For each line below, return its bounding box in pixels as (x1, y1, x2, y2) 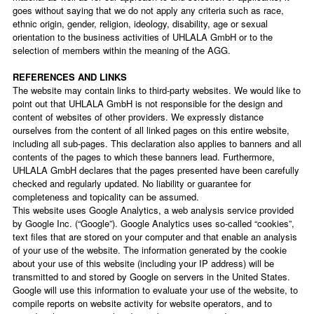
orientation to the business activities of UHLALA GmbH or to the (13, 30, 273, 43)
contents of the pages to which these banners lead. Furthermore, (13, 150, 275, 163)
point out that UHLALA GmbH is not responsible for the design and (13, 97, 282, 110)
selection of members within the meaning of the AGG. (13, 43, 231, 57)
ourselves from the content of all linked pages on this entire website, (13, 123, 289, 137)
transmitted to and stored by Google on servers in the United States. (13, 270, 290, 283)
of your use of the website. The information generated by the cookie (13, 243, 287, 257)
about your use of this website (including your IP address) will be (13, 257, 274, 270)
